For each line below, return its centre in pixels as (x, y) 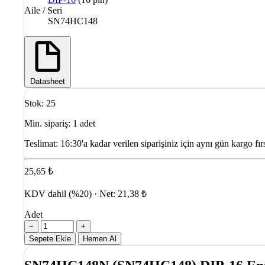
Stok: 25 (40, 103)
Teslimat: (41, 143)
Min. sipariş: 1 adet (60, 123)
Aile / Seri (43, 10)
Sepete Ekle (50, 238)
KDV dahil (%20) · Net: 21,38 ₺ (85, 193)
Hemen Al (100, 238)
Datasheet (48, 81)
